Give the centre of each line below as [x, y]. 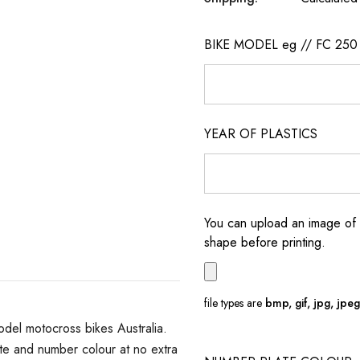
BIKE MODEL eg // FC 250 [281, 45]
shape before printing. [265, 242]
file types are [235, 303]
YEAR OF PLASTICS [261, 134]
